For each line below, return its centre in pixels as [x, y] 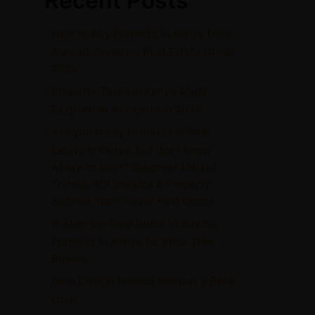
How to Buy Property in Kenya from [142, 33]
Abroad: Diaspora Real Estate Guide [142, 52]
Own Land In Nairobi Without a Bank [143, 281]
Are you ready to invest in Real [131, 132]
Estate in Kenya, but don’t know [131, 150]
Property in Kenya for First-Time [134, 242]
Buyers [69, 258]
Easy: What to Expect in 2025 [126, 109]
